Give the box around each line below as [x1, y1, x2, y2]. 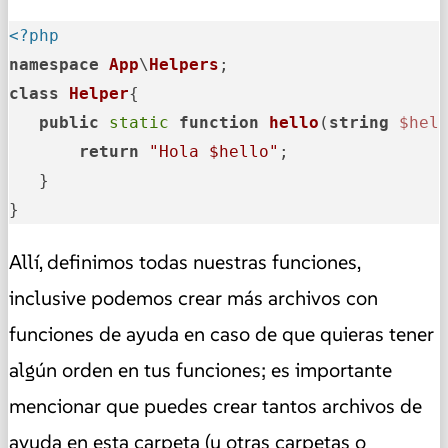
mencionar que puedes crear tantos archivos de [9, 393, 422, 420]
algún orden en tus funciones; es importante [9, 357, 392, 384]
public [39, 113, 99, 133]
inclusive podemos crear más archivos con [9, 285, 378, 312]
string [329, 113, 389, 133]
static [109, 113, 169, 133]
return [79, 142, 139, 162]
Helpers [149, 55, 219, 75]
